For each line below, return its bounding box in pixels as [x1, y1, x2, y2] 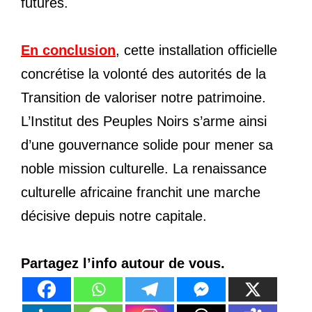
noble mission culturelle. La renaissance [21, 161, 267, 177]
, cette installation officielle [116, 42, 277, 58]
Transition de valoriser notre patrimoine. [21, 90, 266, 106]
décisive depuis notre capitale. [21, 208, 207, 224]
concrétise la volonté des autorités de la [21, 66, 266, 82]
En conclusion [21, 42, 116, 58]
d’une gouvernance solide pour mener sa [21, 137, 273, 153]
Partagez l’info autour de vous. [21, 256, 225, 272]
